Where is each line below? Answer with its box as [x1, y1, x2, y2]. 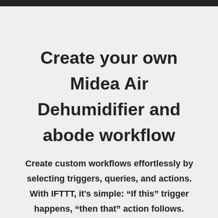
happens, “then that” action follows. [34, 204, 184, 214]
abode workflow [43, 126, 175, 145]
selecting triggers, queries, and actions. [26, 174, 192, 183]
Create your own [40, 48, 178, 68]
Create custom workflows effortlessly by [25, 159, 193, 168]
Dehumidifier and [37, 100, 181, 119]
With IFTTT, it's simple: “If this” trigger [29, 189, 189, 199]
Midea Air [70, 74, 148, 93]
